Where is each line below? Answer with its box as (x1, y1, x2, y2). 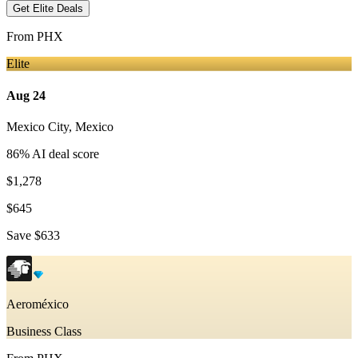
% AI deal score (19, 146, 99, 161)
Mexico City (6, 119, 69, 133)
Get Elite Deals (13, 2, 83, 15)
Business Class (6, 324, 82, 338)
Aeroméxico (6, 296, 69, 311)
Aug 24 (6, 88, 46, 102)
